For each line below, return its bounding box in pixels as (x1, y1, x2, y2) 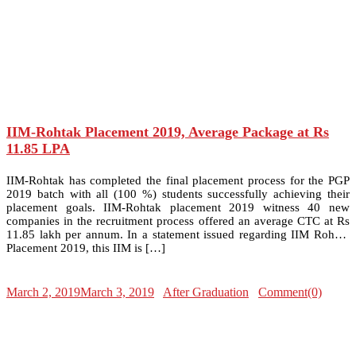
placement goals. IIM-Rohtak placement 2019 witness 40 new (6, 200, 350, 214)
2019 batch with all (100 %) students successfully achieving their (6, 187, 350, 200)
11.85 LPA (6, 140, 70, 157)
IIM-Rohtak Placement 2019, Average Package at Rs (6, 123, 329, 140)
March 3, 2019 (80, 284, 154, 299)
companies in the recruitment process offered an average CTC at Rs (6, 214, 350, 227)
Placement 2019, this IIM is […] (6, 241, 165, 254)
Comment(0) (258, 284, 322, 299)
